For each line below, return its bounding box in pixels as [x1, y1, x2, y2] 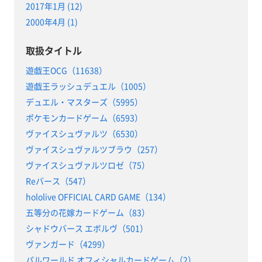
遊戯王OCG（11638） [25, 64, 107, 77]
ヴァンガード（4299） [25, 238, 110, 250]
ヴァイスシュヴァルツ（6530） [25, 127, 143, 140]
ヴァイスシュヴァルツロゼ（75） [25, 159, 150, 171]
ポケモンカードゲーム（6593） [25, 112, 143, 124]
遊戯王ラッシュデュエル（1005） [25, 80, 151, 92]
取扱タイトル [25, 43, 82, 58]
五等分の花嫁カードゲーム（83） [25, 206, 150, 219]
